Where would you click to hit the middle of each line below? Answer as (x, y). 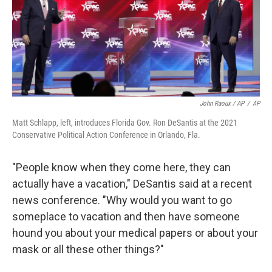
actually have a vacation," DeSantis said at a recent (132, 183)
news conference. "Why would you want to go (122, 200)
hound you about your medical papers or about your (135, 233)
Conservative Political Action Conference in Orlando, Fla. (106, 134)
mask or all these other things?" (88, 249)
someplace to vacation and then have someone (126, 216)
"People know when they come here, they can (121, 167)
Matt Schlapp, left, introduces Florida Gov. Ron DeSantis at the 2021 (125, 122)
